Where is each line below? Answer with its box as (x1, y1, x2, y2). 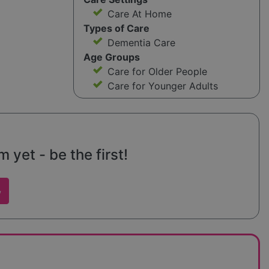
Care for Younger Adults (107, 80, 218, 92)
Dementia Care (107, 37, 175, 49)
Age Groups (83, 51, 140, 64)
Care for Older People (107, 65, 207, 78)
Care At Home (107, 8, 172, 20)
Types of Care (83, 22, 150, 35)
